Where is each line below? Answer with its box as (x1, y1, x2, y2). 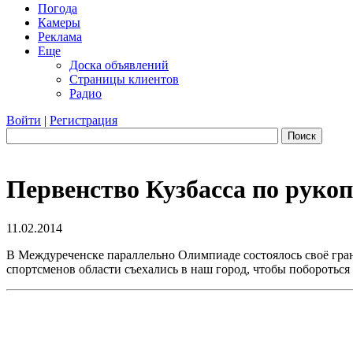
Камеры (38, 16, 80, 29)
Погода (38, 2, 77, 15)
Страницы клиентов (69, 72, 179, 86)
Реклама (38, 30, 82, 43)
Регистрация (50, 113, 117, 127)
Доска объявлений (69, 58, 169, 72)
